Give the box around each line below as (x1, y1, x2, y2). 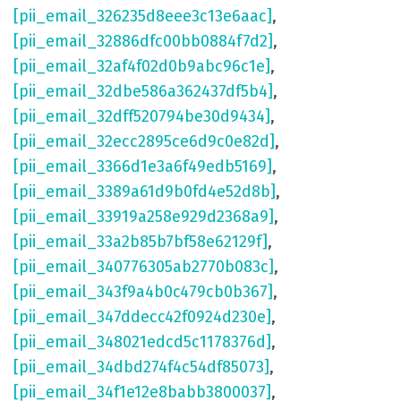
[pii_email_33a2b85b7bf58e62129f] (13, 232, 268, 252)
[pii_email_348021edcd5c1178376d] (13, 332, 271, 353)
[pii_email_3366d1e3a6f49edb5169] (13, 157, 272, 177)
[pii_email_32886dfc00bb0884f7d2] (13, 31, 273, 52)
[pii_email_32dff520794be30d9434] (13, 107, 270, 127)
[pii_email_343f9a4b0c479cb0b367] (13, 282, 273, 303)
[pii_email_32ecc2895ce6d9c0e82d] (13, 132, 275, 152)
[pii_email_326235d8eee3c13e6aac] (13, 6, 272, 27)
